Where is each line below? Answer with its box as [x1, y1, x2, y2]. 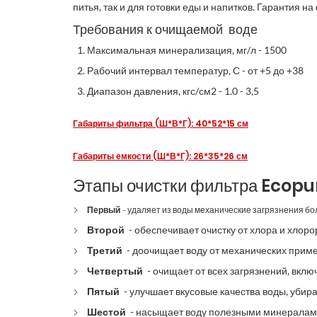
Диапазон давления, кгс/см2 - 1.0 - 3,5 [87, 85, 259, 97]
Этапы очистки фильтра [73, 174, 261, 197]
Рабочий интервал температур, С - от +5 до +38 [87, 64, 304, 76]
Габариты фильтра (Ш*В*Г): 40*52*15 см [73, 117, 248, 129]
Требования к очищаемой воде [73, 21, 258, 38]
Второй [87, 224, 127, 236]
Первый [87, 204, 122, 215]
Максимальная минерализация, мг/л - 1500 [87, 44, 287, 56]
